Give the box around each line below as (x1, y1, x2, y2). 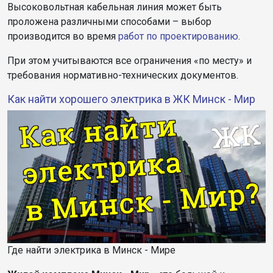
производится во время (7, 30, 118, 42)
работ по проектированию (118, 30, 238, 42)
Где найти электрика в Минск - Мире (7, 244, 175, 256)
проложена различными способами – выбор (7, 15, 211, 27)
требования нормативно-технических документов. (7, 69, 238, 81)
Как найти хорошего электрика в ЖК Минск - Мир (7, 92, 255, 105)
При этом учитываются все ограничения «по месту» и (7, 54, 252, 66)
